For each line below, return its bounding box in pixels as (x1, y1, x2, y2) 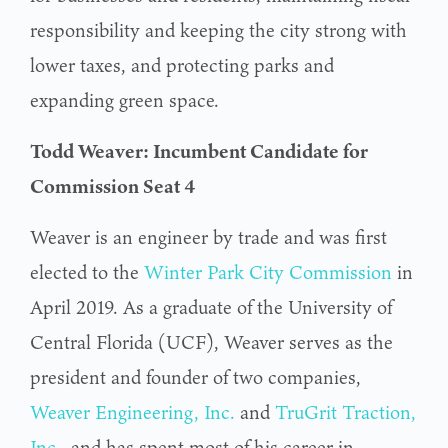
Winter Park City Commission (144, 257, 392, 286)
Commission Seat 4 (30, 171, 195, 200)
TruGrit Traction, (275, 397, 416, 426)
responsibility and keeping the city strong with (30, 15, 407, 44)
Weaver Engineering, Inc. (30, 397, 235, 426)
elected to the (30, 257, 144, 286)
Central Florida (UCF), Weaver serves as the (30, 327, 393, 356)
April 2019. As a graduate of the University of (30, 292, 392, 321)
